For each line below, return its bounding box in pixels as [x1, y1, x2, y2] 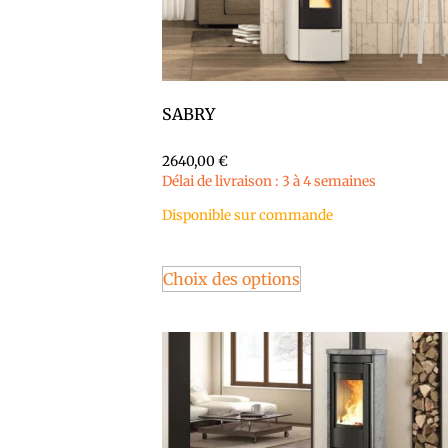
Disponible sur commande [162, 207, 333, 225]
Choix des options [163, 268, 300, 289]
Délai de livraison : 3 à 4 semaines [162, 172, 376, 190]
